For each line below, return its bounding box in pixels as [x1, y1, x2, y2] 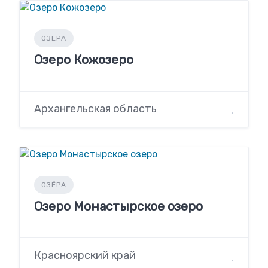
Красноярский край [34, 249, 136, 263]
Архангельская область [34, 102, 157, 115]
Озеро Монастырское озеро [34, 198, 203, 214]
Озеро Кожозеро [34, 51, 133, 67]
